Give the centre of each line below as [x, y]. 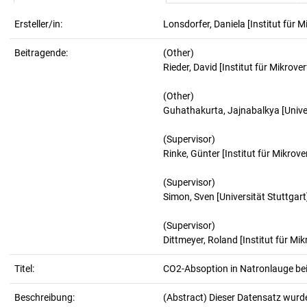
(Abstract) [186, 297]
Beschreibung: [45, 297]
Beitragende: [41, 53]
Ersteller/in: [38, 24]
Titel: [24, 269]
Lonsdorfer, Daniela [204, 24]
